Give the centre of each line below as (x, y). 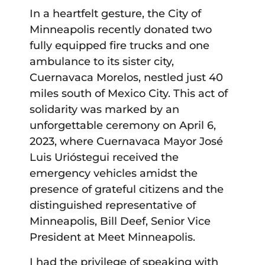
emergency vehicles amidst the (114, 174)
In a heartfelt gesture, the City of (115, 14)
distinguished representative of (113, 206)
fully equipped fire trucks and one (119, 46)
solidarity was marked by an (104, 110)
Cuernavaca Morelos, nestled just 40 (126, 78)
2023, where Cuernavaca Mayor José (126, 142)
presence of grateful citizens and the (127, 190)
